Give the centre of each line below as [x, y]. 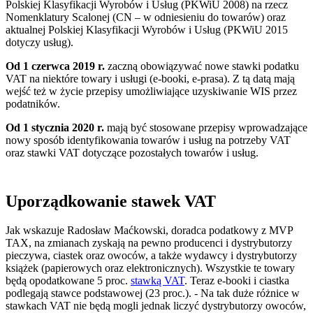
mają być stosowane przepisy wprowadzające [206, 127]
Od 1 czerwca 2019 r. [55, 66]
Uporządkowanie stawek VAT [111, 201]
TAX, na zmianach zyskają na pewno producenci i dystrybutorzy [149, 243]
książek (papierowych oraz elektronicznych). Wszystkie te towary [150, 268]
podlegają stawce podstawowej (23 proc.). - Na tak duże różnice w [153, 293]
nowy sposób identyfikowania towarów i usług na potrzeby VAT [148, 140]
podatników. [33, 103]
